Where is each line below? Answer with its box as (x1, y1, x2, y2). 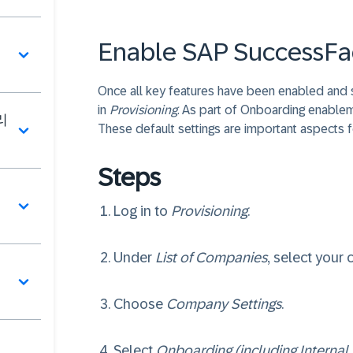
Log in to (113, 203, 171, 219)
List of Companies (155, 250, 267, 266)
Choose (113, 296, 166, 312)
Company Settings (166, 296, 281, 312)
